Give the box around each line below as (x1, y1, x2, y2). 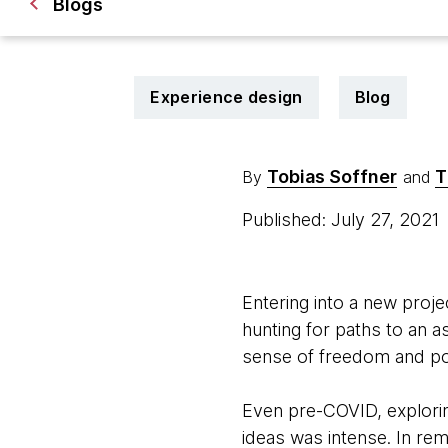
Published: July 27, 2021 (241, 209, 445, 230)
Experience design (150, 87, 303, 107)
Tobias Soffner (266, 166, 397, 187)
